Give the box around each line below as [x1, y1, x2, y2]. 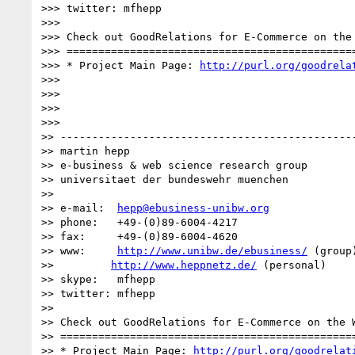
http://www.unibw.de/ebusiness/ [117, 244, 307, 257]
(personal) [257, 258, 326, 271]
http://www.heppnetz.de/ [111, 258, 257, 271]
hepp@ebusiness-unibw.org [117, 201, 269, 214]
